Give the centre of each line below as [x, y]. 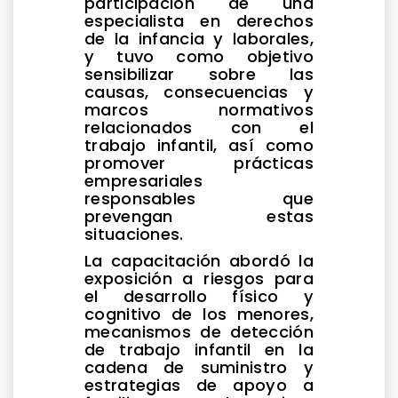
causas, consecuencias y [199, 92]
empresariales [143, 180]
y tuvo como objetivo [199, 56]
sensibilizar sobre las [199, 74]
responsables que [199, 198]
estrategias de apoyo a [199, 385]
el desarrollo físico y [199, 296]
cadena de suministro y [199, 367]
